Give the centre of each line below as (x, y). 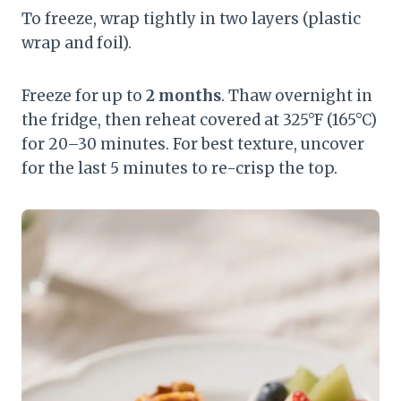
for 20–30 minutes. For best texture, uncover (193, 145)
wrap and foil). (77, 43)
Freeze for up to (84, 96)
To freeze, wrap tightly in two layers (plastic (191, 19)
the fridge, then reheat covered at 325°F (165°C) (199, 120)
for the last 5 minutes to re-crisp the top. (179, 169)
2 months (183, 96)
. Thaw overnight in (297, 96)
